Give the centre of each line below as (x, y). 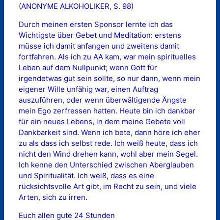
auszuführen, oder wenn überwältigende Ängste (103, 100)
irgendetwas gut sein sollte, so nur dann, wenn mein (110, 78)
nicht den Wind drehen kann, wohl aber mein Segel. (108, 154)
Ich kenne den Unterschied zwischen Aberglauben (106, 165)
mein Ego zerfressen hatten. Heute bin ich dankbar (107, 110)
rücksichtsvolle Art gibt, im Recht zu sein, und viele (108, 186)
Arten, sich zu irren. (53, 197)
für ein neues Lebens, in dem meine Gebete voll (102, 121)
